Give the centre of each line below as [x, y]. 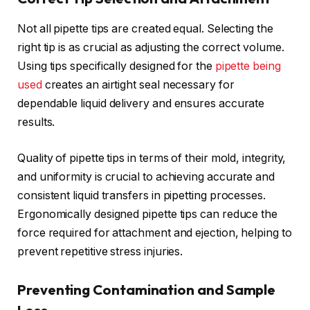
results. [36, 122]
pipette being [248, 66]
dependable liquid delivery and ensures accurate [141, 103]
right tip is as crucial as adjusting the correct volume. [151, 47]
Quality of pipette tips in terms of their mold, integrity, [152, 158]
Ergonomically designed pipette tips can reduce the [148, 214]
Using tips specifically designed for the [116, 66]
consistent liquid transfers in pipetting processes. [142, 195]
